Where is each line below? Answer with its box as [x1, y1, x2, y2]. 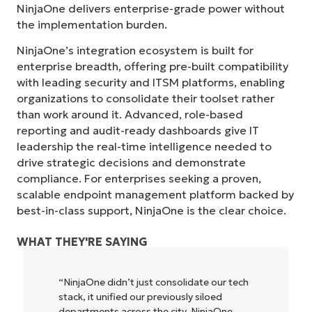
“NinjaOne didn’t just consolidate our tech [53, 275, 244, 288]
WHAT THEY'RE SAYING [17, 234, 148, 249]
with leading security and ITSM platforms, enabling [17, 75, 285, 90]
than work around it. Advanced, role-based [17, 107, 243, 122]
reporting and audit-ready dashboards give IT [17, 123, 259, 138]
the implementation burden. [17, 17, 167, 31]
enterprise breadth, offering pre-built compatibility [17, 59, 288, 74]
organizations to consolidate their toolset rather [17, 91, 274, 106]
